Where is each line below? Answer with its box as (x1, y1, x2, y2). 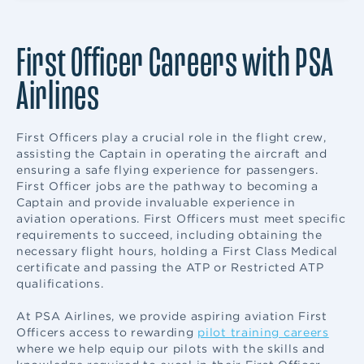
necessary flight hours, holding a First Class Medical (16, 245, 339, 258)
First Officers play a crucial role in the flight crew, (16, 131, 327, 144)
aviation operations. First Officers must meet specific (16, 212, 346, 225)
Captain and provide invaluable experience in (16, 196, 296, 209)
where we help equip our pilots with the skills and (16, 342, 325, 355)
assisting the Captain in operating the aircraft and (16, 147, 327, 160)
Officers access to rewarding (16, 326, 198, 339)
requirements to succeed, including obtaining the (16, 228, 323, 241)
